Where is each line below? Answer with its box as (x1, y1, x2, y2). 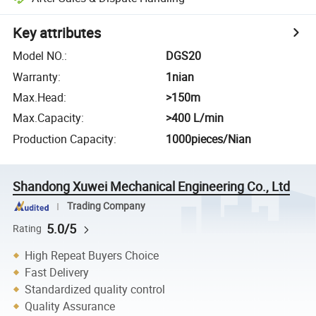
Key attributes (13, 23, 102, 43)
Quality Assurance (25, 298, 116, 314)
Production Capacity (13, 130, 114, 147)
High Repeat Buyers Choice (25, 248, 159, 263)
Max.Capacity (13, 110, 82, 126)
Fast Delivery (25, 265, 90, 280)
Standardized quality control (25, 281, 166, 297)
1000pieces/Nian (166, 130, 252, 147)
